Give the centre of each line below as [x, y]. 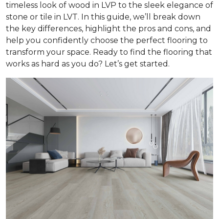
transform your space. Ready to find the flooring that [109, 52]
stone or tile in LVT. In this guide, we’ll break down [103, 17]
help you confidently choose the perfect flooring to [107, 40]
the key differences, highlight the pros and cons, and [109, 29]
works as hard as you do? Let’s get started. [88, 64]
